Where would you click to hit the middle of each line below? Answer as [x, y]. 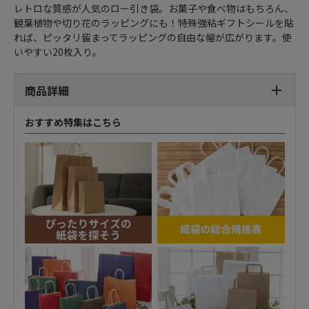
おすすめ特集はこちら [73, 122]
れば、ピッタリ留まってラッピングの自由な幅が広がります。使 [152, 37]
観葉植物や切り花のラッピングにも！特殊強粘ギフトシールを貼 [153, 22]
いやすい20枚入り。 [58, 51]
